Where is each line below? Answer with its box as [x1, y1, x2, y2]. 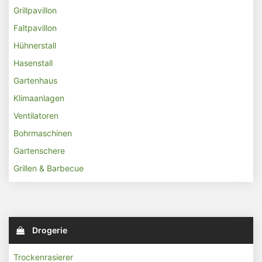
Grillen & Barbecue [13, 163, 84, 173]
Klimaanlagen [13, 93, 64, 103]
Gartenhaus [13, 75, 57, 85]
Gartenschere [13, 146, 65, 156]
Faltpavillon [13, 23, 57, 33]
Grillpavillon [13, 5, 57, 15]
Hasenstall [13, 58, 53, 68]
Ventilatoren [13, 111, 58, 120]
